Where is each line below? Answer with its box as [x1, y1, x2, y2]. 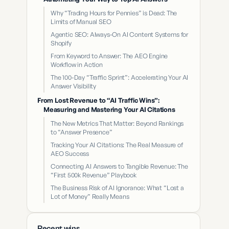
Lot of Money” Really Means [51, 192, 129, 200]
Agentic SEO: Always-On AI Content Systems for [51, 30, 189, 38]
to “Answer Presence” [51, 128, 112, 136]
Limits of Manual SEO [51, 17, 111, 26]
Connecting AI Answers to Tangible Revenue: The [51, 162, 188, 170]
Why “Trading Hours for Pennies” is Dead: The [51, 9, 177, 17]
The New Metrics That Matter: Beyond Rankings [51, 119, 184, 127]
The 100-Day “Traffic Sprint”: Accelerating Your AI [51, 73, 189, 81]
